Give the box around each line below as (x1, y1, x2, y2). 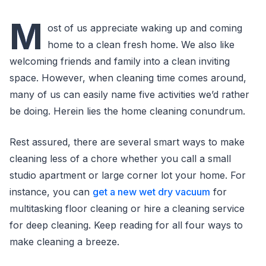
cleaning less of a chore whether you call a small (9, 153, 231, 164)
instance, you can (9, 186, 93, 198)
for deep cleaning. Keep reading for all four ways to (9, 219, 243, 231)
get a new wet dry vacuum (93, 186, 210, 198)
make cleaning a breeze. (9, 236, 119, 248)
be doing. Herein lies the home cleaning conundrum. (9, 105, 245, 117)
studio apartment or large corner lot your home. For (9, 169, 246, 181)
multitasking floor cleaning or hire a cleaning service (9, 202, 245, 214)
